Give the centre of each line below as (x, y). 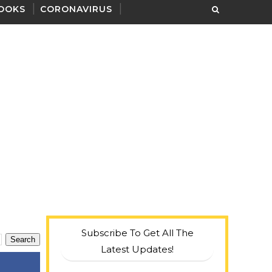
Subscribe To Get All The (137, 233)
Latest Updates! (137, 249)
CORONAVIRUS (76, 9)
